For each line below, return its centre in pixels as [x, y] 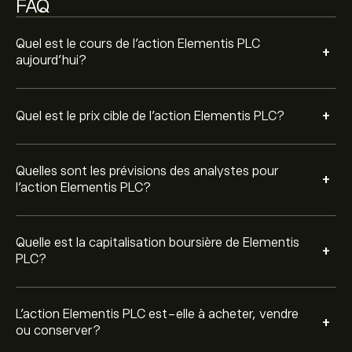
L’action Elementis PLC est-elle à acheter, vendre [157, 314]
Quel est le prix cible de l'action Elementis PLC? [150, 116]
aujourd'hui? [51, 60]
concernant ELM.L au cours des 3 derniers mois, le [161, 11]
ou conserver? [58, 331]
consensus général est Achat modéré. [125, 28]
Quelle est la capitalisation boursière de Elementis [158, 243]
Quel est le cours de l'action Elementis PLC [138, 44]
